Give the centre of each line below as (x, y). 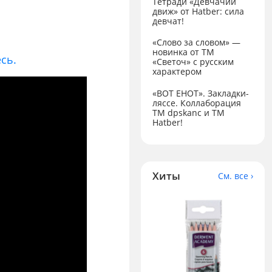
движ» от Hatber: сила (199, 11)
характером (177, 72)
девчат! (168, 21)
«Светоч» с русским (193, 62)
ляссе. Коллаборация (197, 103)
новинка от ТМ (184, 52)
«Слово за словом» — (197, 42)
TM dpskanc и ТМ (189, 112)
